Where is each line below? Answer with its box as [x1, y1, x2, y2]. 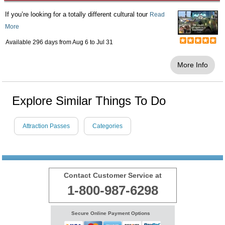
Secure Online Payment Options [71, 210, 150, 216]
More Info [177, 61, 208, 69]
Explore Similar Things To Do [12, 94, 166, 107]
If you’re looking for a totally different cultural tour [5, 11, 150, 18]
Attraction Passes [23, 123, 70, 130]
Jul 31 [96, 39, 113, 46]
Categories [92, 123, 123, 130]
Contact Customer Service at [63, 171, 162, 179]
